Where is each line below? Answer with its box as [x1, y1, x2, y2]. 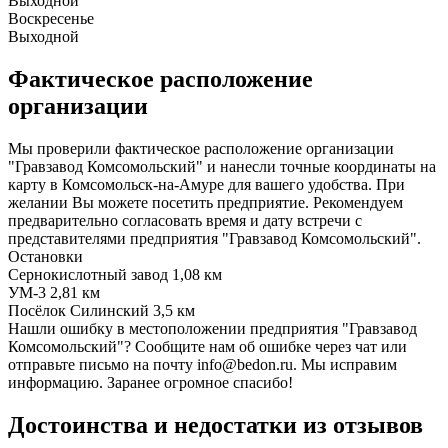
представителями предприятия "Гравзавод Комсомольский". [8, 229, 421, 247]
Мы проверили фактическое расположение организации [8, 139, 394, 157]
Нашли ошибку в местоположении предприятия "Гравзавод [8, 319, 417, 337]
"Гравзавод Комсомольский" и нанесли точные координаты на [8, 157, 436, 175]
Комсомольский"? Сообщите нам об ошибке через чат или [8, 337, 407, 355]
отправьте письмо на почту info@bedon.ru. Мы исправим [8, 355, 397, 373]
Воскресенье [8, 9, 94, 27]
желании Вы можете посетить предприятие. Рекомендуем [8, 193, 403, 211]
